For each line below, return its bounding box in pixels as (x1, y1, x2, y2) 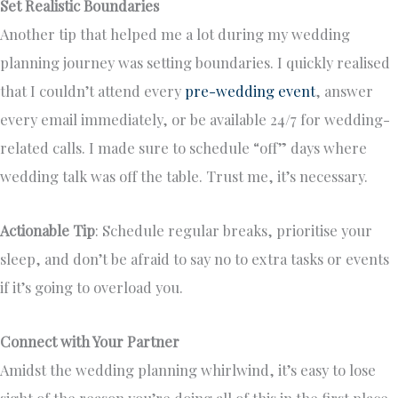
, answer (315, 81, 373, 101)
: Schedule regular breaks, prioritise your (95, 220, 372, 241)
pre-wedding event (185, 81, 315, 101)
